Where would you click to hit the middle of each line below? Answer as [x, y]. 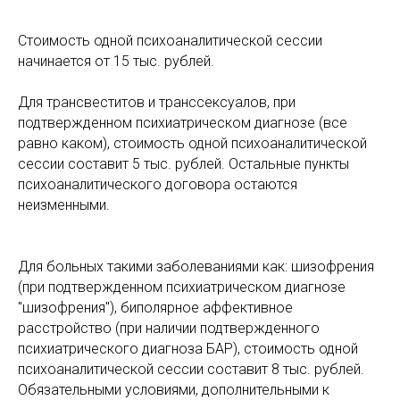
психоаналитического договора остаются [158, 184]
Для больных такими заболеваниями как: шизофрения [196, 267]
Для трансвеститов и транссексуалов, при [157, 102]
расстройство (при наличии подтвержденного [169, 328]
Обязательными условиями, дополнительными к [174, 390]
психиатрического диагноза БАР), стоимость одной [188, 349]
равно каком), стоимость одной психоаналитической [192, 143]
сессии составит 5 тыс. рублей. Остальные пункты [183, 164]
